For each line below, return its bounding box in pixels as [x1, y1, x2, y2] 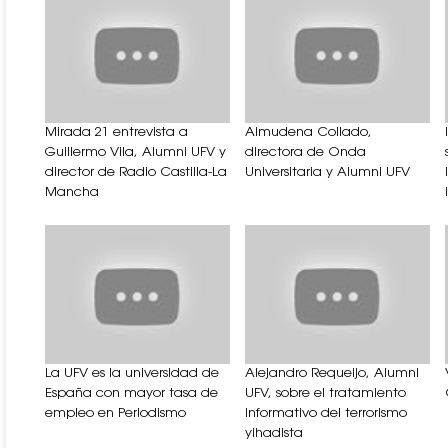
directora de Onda [245, 146, 366, 160]
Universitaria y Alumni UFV [245, 166, 410, 180]
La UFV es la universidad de [45, 366, 219, 380]
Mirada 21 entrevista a [45, 126, 188, 140]
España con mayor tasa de [45, 386, 218, 400]
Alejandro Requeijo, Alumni [245, 366, 419, 380]
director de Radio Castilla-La [45, 166, 227, 180]
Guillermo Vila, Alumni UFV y [45, 146, 226, 160]
